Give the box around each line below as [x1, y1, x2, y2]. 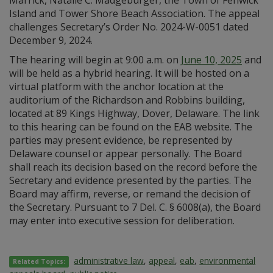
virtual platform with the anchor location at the [9, 80, 224, 93]
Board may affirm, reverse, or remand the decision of [9, 187, 250, 200]
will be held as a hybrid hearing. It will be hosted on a [9, 66, 249, 80]
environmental [199, 255, 256, 266]
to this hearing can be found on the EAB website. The [9, 120, 252, 133]
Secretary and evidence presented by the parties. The [9, 174, 252, 187]
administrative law [74, 255, 144, 266]
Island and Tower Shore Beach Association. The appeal [9, 7, 260, 20]
